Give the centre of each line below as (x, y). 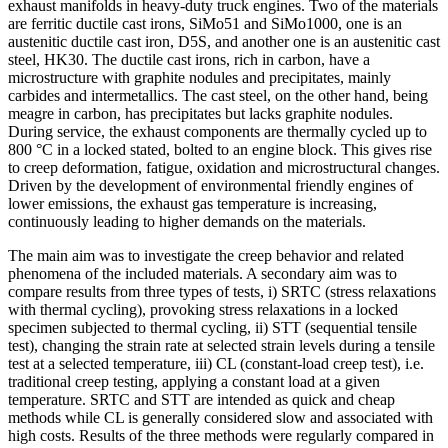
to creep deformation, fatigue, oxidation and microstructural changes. (224, 167)
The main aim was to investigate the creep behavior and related (206, 255)
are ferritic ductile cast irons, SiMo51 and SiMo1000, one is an (205, 23)
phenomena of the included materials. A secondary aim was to (202, 273)
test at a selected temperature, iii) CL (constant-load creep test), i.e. (216, 363)
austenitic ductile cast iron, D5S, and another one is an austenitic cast (224, 41)
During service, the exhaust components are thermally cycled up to (217, 131)
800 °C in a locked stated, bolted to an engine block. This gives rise (220, 149)
